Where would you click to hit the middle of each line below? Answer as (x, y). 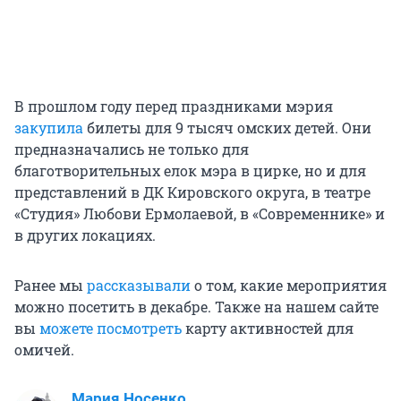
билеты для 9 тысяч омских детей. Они (227, 128)
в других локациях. (85, 235)
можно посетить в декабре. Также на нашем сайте (196, 307)
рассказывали (139, 286)
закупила (49, 128)
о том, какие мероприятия (289, 286)
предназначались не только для (132, 149)
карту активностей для (268, 328)
